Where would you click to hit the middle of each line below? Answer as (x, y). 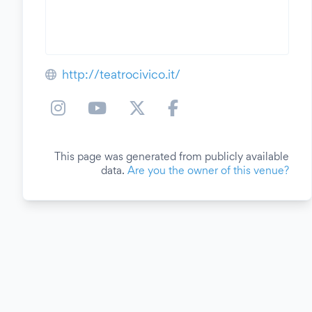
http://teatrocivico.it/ (121, 74)
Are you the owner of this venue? (208, 170)
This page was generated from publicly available (172, 156)
